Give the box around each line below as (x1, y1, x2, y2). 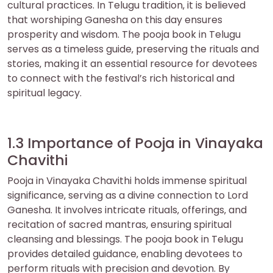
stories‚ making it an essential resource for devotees (7, 56, 257, 71)
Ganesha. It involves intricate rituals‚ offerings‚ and (7, 202, 247, 217)
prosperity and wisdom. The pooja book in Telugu (7, 27, 241, 41)
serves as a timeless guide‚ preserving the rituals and (7, 41, 259, 56)
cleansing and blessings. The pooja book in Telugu (7, 232, 243, 246)
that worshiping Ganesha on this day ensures (7, 12, 222, 27)
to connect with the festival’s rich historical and (7, 71, 235, 85)
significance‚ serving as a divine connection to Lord (7, 188, 248, 202)
